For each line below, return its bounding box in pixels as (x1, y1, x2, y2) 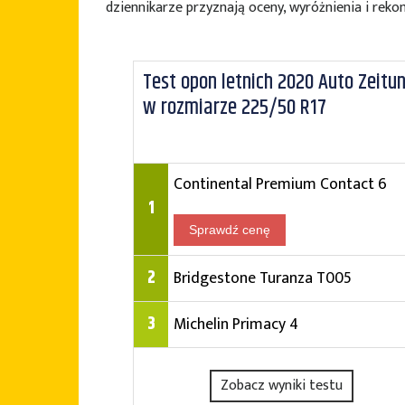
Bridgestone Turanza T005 (174, 265, 352, 291)
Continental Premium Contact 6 (174, 171, 387, 197)
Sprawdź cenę (189, 222, 270, 237)
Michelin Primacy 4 (174, 311, 298, 337)
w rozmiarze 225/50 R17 (143, 91, 326, 124)
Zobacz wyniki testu (221, 373, 344, 398)
